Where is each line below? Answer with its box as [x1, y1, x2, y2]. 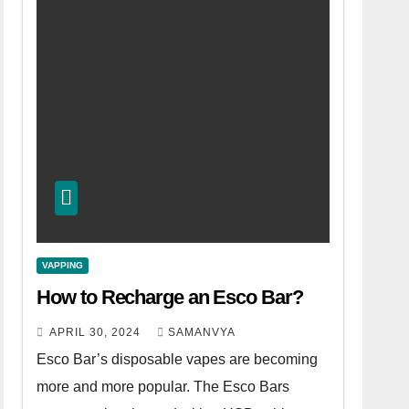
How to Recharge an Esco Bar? [37, 285, 303, 309]
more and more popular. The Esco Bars [37, 378, 290, 394]
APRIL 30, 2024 [49, 325, 145, 339]
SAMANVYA [168, 325, 236, 339]
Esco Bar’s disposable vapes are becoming [37, 351, 319, 367]
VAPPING [42, 259, 84, 270]
